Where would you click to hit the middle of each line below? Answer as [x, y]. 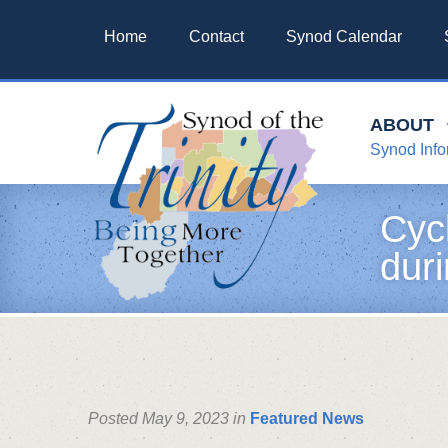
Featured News [307, 418]
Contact [216, 36]
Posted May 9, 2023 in [169, 418]
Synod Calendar [344, 36]
